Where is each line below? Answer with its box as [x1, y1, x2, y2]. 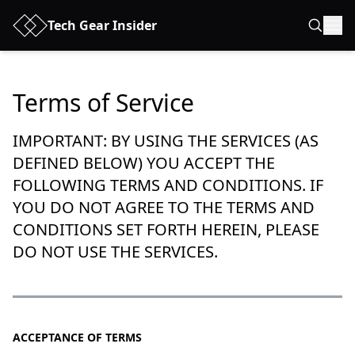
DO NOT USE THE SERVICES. [13, 241, 218, 262]
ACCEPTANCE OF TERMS [13, 330, 142, 345]
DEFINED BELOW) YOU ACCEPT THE [13, 152, 275, 174]
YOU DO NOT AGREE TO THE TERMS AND [13, 197, 315, 218]
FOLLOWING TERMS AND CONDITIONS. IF [13, 174, 323, 196]
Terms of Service [13, 86, 194, 119]
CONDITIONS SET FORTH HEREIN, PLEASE [13, 219, 319, 240]
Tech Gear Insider [48, 17, 157, 34]
